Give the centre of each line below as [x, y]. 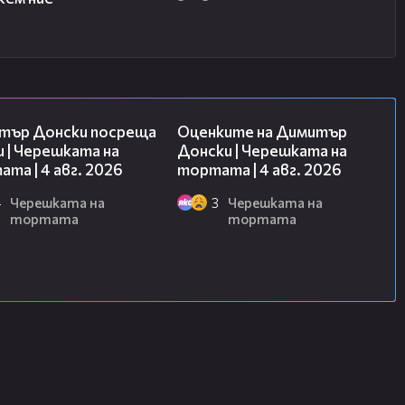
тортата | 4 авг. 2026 [259, 170]
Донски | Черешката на [262, 151]
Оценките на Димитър [262, 132]
